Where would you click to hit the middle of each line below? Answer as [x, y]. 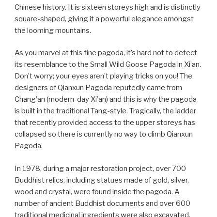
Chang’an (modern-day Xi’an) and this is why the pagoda [106, 100]
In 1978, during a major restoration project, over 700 [100, 168]
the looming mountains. [53, 30]
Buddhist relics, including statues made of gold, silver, [102, 180]
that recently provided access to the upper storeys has [105, 123]
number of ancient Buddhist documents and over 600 [102, 203]
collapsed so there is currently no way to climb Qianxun [104, 134]
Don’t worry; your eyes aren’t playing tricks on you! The [103, 76]
